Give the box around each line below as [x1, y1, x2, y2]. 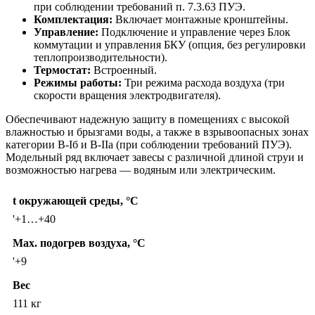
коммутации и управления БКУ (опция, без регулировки [34, 39, 306, 51]
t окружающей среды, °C [13, 195, 139, 207]
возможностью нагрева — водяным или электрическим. [6, 164, 276, 176]
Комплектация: [34, 13, 112, 26]
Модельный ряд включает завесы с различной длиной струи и [6, 151, 304, 164]
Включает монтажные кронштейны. [112, 13, 288, 26]
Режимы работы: [34, 77, 122, 89]
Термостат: [34, 64, 91, 77]
